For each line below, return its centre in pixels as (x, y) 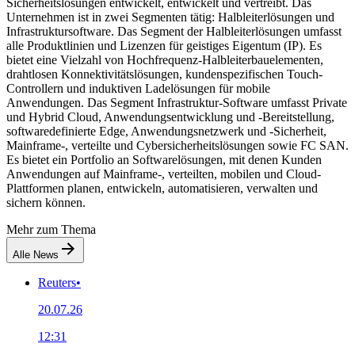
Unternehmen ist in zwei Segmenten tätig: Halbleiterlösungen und (170, 17)
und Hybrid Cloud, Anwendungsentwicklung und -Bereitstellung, (170, 116)
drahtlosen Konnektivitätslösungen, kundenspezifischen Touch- (164, 74)
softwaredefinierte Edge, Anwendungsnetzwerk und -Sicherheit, (166, 131)
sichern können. (46, 202)
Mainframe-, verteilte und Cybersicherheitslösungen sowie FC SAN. (177, 145)
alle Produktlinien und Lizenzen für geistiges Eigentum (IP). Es (164, 45)
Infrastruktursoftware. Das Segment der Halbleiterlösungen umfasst (174, 31)
